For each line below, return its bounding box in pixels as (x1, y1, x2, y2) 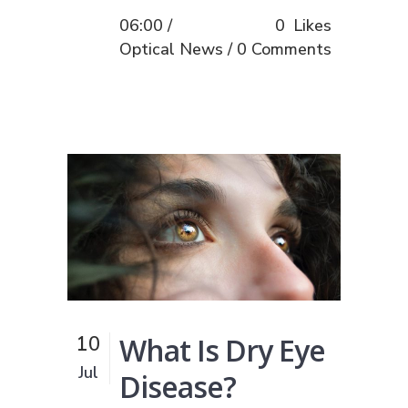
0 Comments (237, 37, 331, 60)
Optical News (119, 37, 223, 60)
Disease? (119, 366, 236, 406)
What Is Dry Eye (119, 330, 325, 370)
